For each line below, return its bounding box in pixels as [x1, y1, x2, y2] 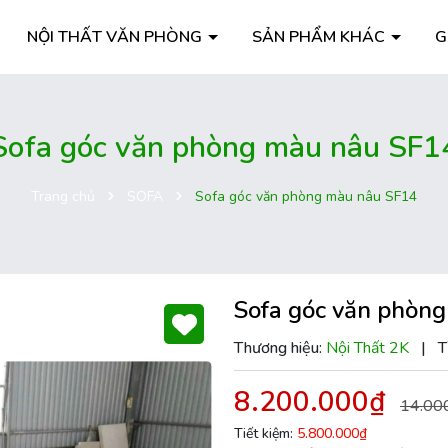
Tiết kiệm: [234, 424, 297, 443]
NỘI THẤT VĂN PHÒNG [27, 26, 206, 48]
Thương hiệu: [234, 337, 322, 359]
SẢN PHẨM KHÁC [252, 26, 389, 48]
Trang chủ [31, 186, 95, 206]
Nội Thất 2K [326, 337, 413, 359]
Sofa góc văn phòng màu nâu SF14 [195, 186, 417, 206]
